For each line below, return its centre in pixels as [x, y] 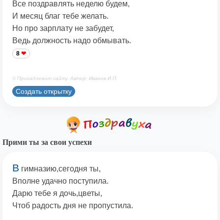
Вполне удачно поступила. [60, 181]
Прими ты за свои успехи [47, 142]
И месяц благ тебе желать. [60, 16]
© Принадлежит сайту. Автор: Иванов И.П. [65, 79]
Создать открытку [44, 91]
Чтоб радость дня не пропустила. [73, 206]
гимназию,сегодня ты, [60, 169]
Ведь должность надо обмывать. [72, 41]
